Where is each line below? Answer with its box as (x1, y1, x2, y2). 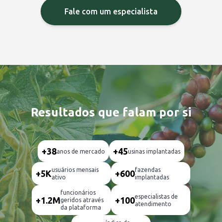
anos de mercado (56, 148, 105, 155)
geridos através (60, 197, 104, 204)
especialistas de (135, 193, 178, 200)
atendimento (135, 200, 171, 207)
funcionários (60, 189, 96, 196)
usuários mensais (52, 166, 99, 173)
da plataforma (60, 204, 101, 211)
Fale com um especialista (64, 7, 158, 16)
